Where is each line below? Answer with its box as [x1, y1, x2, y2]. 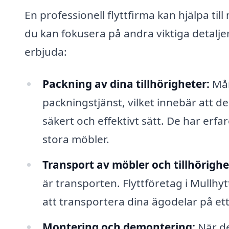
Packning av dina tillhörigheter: [42, 77, 210, 91]
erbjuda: [25, 44, 67, 59]
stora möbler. [42, 132, 109, 147]
